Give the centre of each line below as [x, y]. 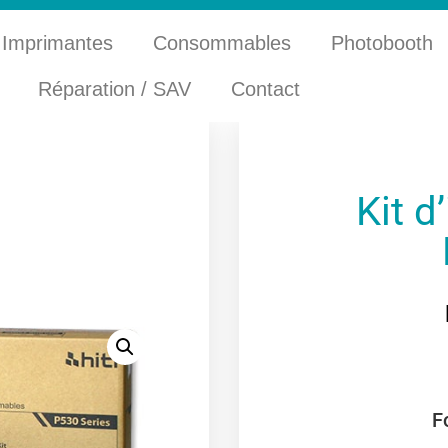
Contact [266, 89]
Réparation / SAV [115, 89]
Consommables [222, 43]
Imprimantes [58, 43]
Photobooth [385, 43]
